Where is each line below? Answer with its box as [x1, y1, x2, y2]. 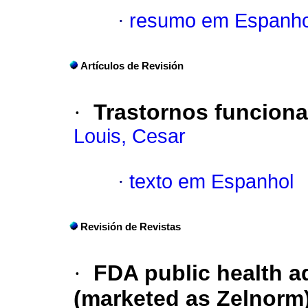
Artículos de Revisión [80, 60, 184, 72]
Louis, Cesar [74, 125, 186, 148]
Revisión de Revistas [80, 221, 181, 233]
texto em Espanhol [129, 170, 294, 193]
